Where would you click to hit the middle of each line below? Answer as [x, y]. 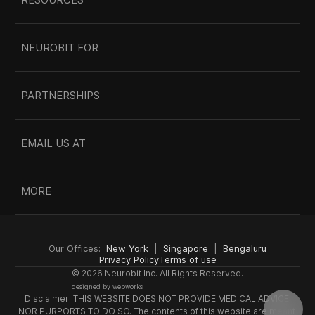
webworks [128, 287]
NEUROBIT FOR [60, 47]
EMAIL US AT [54, 143]
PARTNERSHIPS [61, 95]
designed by [92, 287]
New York [127, 248]
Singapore [186, 248]
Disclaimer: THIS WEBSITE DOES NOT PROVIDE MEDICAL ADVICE [156, 298]
